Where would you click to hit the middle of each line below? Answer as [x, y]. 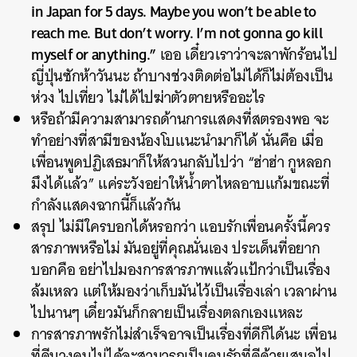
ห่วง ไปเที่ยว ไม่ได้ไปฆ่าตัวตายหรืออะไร [149, 98]
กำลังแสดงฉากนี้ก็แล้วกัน [106, 205]
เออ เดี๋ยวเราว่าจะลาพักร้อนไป [247, 55]
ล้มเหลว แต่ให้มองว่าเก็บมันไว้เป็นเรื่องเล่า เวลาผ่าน [184, 291]
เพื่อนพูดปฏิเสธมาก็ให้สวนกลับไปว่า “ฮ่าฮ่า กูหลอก [181, 162]
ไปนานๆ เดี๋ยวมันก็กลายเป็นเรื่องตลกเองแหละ [167, 313]
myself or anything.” [94, 54]
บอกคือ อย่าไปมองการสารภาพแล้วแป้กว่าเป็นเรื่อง [181, 270]
